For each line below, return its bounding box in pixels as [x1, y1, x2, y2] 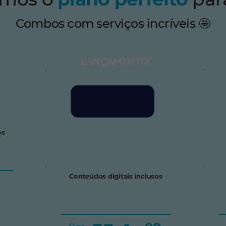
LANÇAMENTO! [80, 56, 151, 67]
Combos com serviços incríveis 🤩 [16, 16, 210, 31]
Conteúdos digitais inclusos [69, 172, 162, 180]
